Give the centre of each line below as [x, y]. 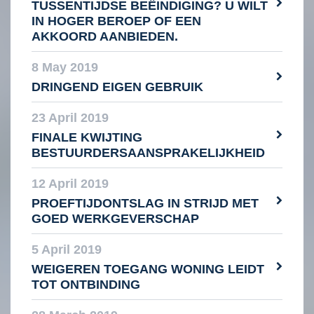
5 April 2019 [67, 250]
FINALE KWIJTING [87, 138]
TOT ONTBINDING [86, 285]
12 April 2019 [70, 184]
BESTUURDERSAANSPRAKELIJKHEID [148, 153]
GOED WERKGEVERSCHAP [115, 219]
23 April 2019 [70, 118]
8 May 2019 [65, 68]
